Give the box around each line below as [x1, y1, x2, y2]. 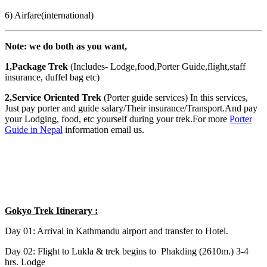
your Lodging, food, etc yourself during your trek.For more [5, 113, 229, 124]
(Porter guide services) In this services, [101, 92, 248, 103]
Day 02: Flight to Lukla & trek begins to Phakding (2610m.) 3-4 [5, 246, 249, 256]
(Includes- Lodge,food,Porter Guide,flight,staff [68, 61, 246, 72]
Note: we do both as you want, [5, 41, 127, 51]
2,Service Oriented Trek [5, 92, 101, 103]
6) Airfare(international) [5, 10, 94, 20]
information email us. [63, 124, 144, 135]
